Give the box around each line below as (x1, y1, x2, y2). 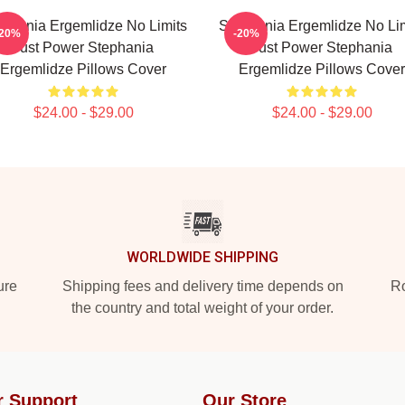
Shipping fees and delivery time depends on (61, 278, 344, 294)
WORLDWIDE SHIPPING (127, 249, 278, 266)
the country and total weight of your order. (71, 300, 334, 316)
